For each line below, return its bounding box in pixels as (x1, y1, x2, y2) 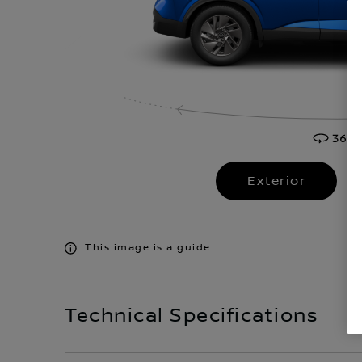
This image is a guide (85, 242, 211, 254)
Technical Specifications (65, 305, 318, 327)
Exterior (247, 174, 305, 188)
